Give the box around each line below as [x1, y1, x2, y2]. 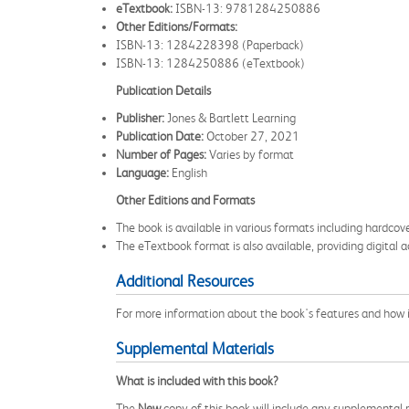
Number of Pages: [116, 147, 206, 162]
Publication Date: [116, 129, 204, 143]
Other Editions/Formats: [116, 19, 237, 34]
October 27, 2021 [204, 129, 299, 143]
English [169, 165, 207, 180]
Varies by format [206, 147, 294, 162]
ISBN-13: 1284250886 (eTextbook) [116, 56, 305, 70]
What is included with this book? [116, 373, 278, 388]
